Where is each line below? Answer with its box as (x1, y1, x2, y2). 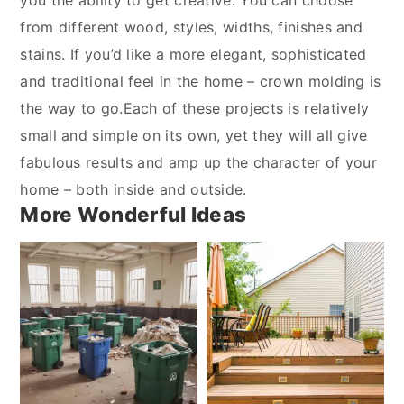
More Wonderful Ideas (20, 202, 247, 226)
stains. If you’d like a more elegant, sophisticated (20, 45, 367, 63)
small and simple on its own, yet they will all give (20, 126, 368, 144)
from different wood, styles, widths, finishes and (20, 18, 363, 36)
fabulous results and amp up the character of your (20, 153, 378, 171)
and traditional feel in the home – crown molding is (20, 72, 381, 90)
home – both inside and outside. (20, 180, 247, 198)
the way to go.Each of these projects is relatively (20, 99, 370, 117)
